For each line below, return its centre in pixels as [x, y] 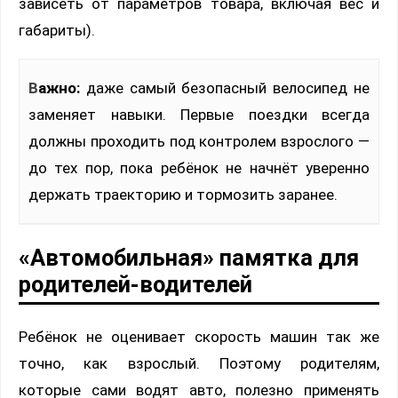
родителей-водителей [135, 284]
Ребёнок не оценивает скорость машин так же [199, 336]
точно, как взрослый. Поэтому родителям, [199, 363]
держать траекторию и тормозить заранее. [183, 195]
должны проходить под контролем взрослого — [199, 142]
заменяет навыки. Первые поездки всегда [199, 115]
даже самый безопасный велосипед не [225, 88]
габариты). [57, 31]
